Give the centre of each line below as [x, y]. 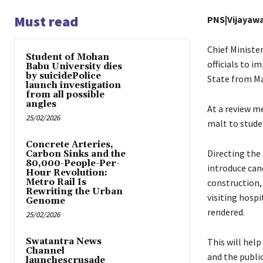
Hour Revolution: [67, 173]
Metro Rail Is [56, 183]
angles [41, 104]
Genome [45, 201]
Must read [46, 22]
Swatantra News [64, 242]
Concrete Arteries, [70, 145]
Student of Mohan [68, 58]
